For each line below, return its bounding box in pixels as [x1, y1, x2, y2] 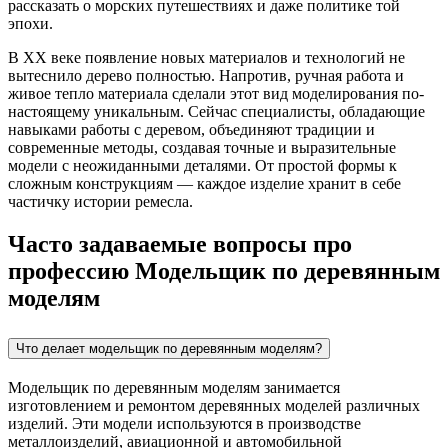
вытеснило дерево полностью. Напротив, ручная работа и [8, 66, 404, 84]
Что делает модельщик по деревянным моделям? [16, 340, 322, 356]
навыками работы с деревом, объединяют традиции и [8, 120, 375, 138]
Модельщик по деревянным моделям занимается [8, 378, 340, 396]
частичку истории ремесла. [8, 192, 193, 210]
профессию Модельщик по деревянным [8, 257, 440, 284]
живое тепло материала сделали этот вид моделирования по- [8, 84, 424, 102]
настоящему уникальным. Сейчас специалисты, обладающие [8, 102, 425, 120]
